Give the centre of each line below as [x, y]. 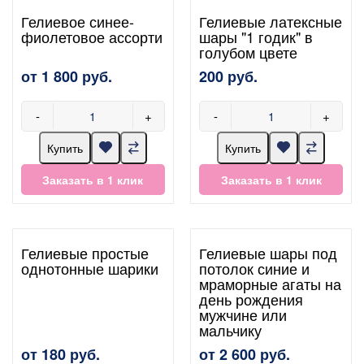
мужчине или [243, 314]
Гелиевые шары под [269, 252]
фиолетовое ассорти [92, 36]
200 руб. [229, 76]
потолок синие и [255, 268]
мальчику [231, 329]
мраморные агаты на [271, 283]
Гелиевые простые [85, 252]
